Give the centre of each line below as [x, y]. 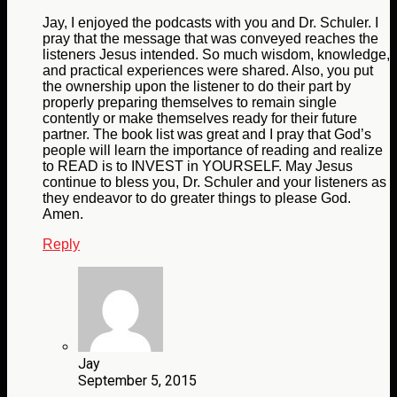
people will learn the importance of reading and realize [213, 150]
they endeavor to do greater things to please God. [197, 198]
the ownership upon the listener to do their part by [197, 86]
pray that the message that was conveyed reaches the [210, 38]
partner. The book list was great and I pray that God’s [207, 134]
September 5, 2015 [137, 380]
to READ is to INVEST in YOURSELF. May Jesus [198, 166]
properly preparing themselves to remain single [190, 102]
